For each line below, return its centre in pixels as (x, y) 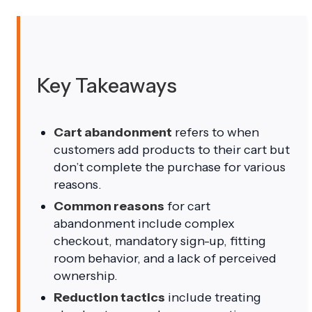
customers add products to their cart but (172, 149)
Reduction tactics (109, 297)
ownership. (86, 275)
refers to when (216, 132)
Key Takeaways (107, 85)
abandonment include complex (144, 223)
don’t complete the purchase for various (170, 167)
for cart (187, 206)
